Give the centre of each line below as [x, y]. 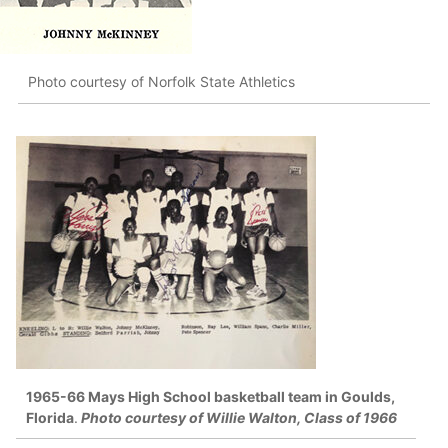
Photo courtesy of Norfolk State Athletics [161, 82]
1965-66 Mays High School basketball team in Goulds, [210, 396]
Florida [50, 417]
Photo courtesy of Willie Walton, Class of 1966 [237, 417]
